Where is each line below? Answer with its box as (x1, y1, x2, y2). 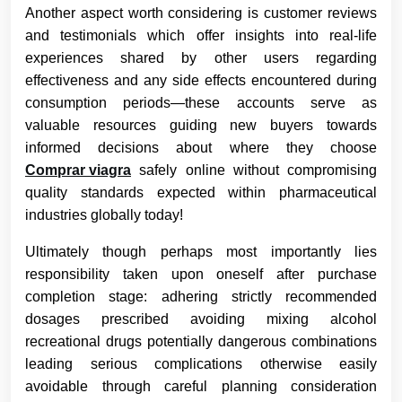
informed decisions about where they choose (25, 139, 377, 155)
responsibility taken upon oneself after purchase (25, 266, 377, 282)
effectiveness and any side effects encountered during (25, 72, 377, 88)
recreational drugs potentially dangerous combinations (25, 333, 377, 349)
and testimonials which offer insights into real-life (25, 27, 377, 43)
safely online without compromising (131, 162, 377, 178)
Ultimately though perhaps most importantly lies (25, 243, 377, 259)
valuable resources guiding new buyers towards (25, 117, 377, 133)
